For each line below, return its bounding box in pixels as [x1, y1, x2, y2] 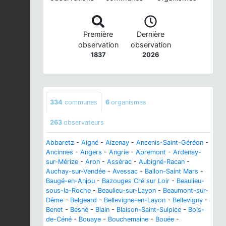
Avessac [112, 167, 138, 176]
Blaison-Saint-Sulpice [117, 206, 181, 214]
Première [83, 30, 113, 39]
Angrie [109, 148, 129, 156]
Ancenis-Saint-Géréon [136, 139, 203, 147]
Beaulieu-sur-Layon [98, 187, 156, 195]
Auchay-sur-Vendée [46, 167, 105, 176]
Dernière [137, 30, 164, 39]
